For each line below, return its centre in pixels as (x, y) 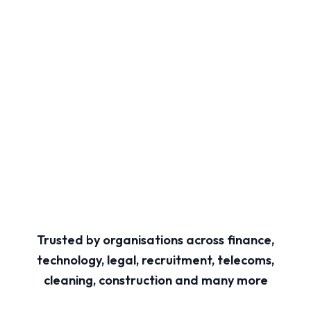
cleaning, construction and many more (155, 280)
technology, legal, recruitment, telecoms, (155, 260)
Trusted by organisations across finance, (155, 239)
